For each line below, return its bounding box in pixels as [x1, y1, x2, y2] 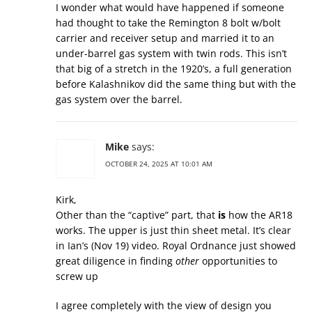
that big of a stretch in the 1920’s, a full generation [56, 62, 292, 76]
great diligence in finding [56, 254, 175, 268]
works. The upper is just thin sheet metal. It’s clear [56, 224, 291, 237]
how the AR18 [226, 208, 292, 222]
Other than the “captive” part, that [56, 208, 218, 222]
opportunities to [199, 254, 277, 268]
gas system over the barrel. [56, 93, 182, 107]
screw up [56, 270, 98, 283]
